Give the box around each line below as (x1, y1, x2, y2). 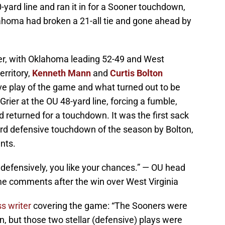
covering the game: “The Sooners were (31, 200, 187, 211)
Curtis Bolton (110, 68, 163, 79)
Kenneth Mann (32, 68, 91, 79)
